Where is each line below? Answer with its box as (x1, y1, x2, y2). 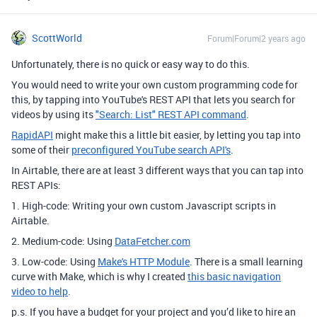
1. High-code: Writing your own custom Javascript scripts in (11, 199, 276, 212)
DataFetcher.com (115, 234, 190, 248)
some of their (11, 143, 71, 156)
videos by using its (11, 108, 96, 121)
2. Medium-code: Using (11, 234, 115, 248)
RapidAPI (11, 128, 53, 142)
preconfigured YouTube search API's (71, 143, 231, 156)
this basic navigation (188, 270, 281, 283)
